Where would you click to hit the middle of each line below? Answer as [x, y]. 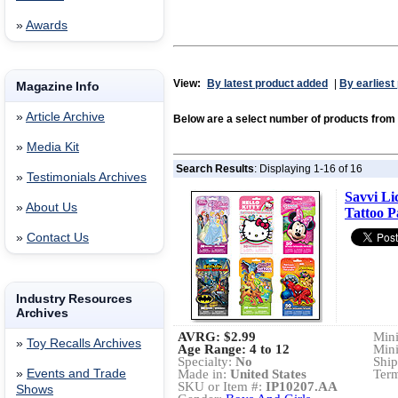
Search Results [215, 169]
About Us [52, 207]
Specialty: [207, 362]
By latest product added [267, 84]
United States [268, 374]
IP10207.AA [302, 386]
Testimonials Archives [87, 177]
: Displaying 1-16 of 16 [308, 169]
